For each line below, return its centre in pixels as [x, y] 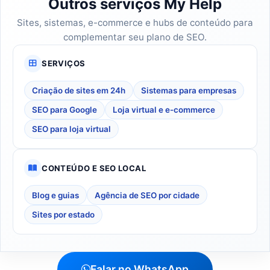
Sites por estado [63, 214]
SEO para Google [64, 110]
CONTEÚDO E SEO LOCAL [94, 168]
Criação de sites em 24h [78, 90]
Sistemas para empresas [188, 90]
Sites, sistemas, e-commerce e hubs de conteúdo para [135, 22]
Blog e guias [55, 195]
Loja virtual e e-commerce [164, 110]
